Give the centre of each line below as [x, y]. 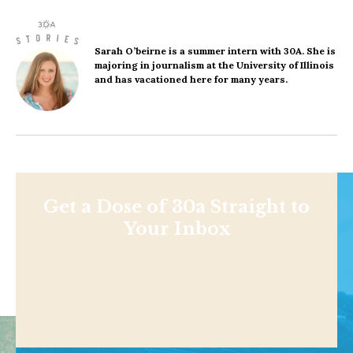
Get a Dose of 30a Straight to [176, 207]
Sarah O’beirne [130, 51]
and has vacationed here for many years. [191, 80]
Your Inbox [176, 229]
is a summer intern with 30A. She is [251, 51]
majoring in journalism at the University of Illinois [214, 65]
